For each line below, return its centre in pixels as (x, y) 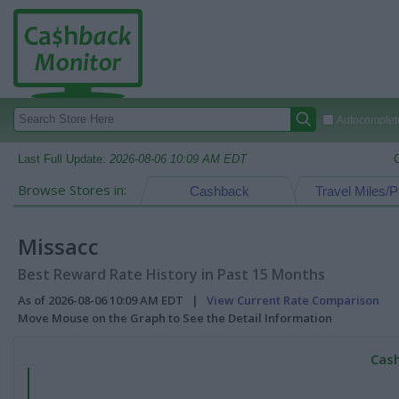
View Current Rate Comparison (293, 300)
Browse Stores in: (72, 190)
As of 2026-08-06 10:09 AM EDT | (112, 300)
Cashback (219, 191)
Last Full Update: (64, 159)
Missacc (58, 246)
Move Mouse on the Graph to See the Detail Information (175, 318)
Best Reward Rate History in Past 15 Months (171, 274)
